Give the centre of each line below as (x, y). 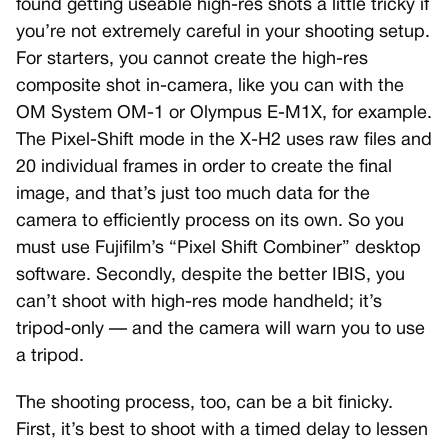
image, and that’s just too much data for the (193, 195)
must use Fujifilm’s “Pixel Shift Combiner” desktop (218, 249)
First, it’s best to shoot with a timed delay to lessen (222, 431)
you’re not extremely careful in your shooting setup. (223, 33)
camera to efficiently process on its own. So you (210, 222)
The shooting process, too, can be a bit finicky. (204, 404)
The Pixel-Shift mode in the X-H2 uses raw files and (224, 141)
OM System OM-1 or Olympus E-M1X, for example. (224, 114)
